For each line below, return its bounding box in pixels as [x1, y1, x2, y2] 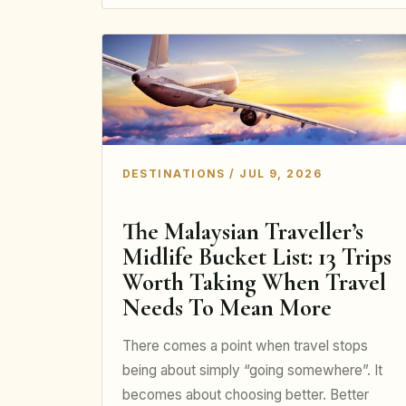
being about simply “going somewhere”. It [121, 361, 382, 379]
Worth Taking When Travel [121, 267, 386, 298]
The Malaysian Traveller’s [121, 217, 363, 247]
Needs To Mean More [121, 293, 332, 324]
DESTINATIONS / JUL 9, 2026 [121, 167, 323, 181]
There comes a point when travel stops [121, 336, 368, 354]
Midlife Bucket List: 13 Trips [121, 242, 391, 273]
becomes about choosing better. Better [121, 385, 369, 403]
